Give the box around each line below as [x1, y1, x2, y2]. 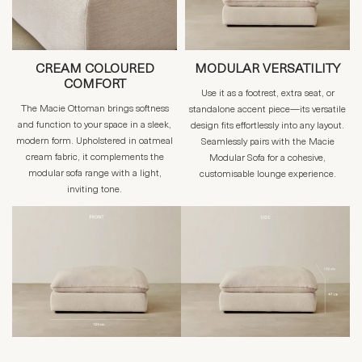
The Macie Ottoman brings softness [20, 104, 169, 115]
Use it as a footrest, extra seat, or [200, 89, 335, 99]
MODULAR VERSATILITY [195, 63, 340, 77]
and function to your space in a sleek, [18, 120, 171, 131]
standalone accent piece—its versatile [189, 105, 346, 116]
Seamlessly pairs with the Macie [200, 137, 335, 148]
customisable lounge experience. [199, 170, 336, 180]
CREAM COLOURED [35, 63, 154, 77]
